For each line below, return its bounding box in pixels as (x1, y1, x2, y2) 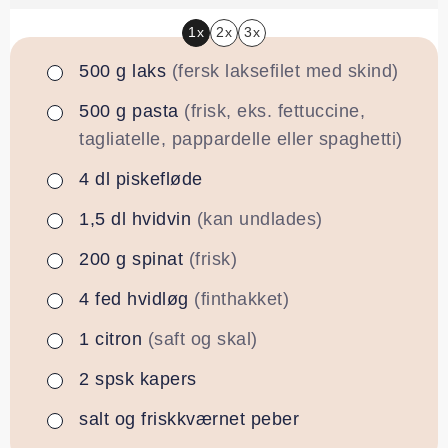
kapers (139, 368, 197, 389)
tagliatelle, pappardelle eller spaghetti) (79, 128, 403, 149)
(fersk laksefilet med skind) (171, 60, 399, 81)
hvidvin (131, 208, 191, 229)
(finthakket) (194, 288, 289, 309)
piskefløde (115, 168, 203, 189)
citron (95, 328, 142, 349)
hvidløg (127, 288, 189, 309)
